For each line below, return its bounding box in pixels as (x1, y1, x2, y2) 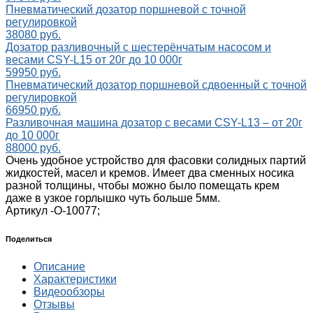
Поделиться (6, 235, 52, 244)
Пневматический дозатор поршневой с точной (6, 3, 246, 16)
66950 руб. (6, 104, 61, 117)
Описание (34, 261, 85, 273)
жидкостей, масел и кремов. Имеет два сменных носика (6, 167, 294, 180)
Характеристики (34, 273, 117, 286)
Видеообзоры (34, 286, 105, 298)
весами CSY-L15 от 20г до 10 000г (6, 54, 182, 66)
